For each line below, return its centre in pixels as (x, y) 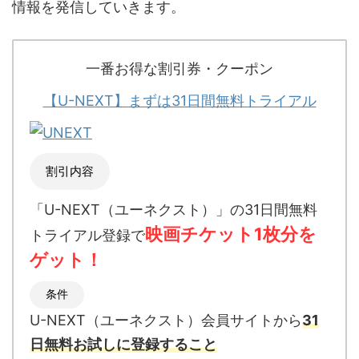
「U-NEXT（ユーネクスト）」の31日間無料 (173, 210)
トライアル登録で (87, 235)
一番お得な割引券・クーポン (179, 69)
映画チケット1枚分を (231, 234)
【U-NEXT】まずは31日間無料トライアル (179, 101)
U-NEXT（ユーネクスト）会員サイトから (166, 320)
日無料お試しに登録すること (123, 344)
